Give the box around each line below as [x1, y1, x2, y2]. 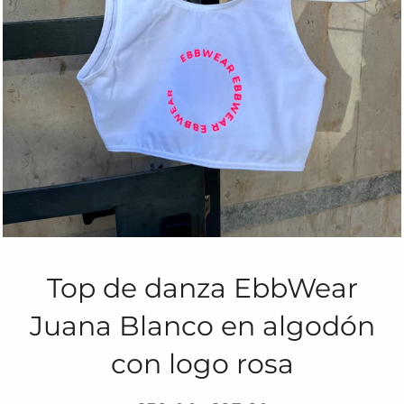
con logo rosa [110, 346, 294, 381]
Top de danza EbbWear [46, 271, 358, 305]
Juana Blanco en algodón [29, 308, 375, 343]
